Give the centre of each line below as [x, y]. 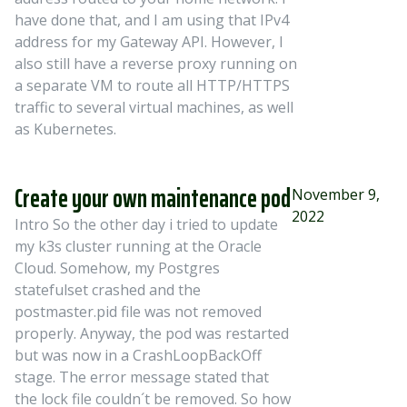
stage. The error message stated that [142, 377]
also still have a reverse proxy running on [156, 64]
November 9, [335, 194]
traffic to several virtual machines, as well [154, 107]
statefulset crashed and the [108, 290]
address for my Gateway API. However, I [149, 42]
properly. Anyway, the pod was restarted [152, 333]
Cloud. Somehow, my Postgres [117, 268]
